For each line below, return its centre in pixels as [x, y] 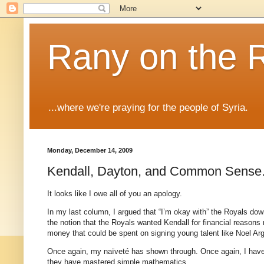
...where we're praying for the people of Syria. [148, 108]
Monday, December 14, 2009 [90, 151]
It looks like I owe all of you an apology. [115, 194]
